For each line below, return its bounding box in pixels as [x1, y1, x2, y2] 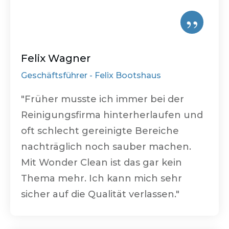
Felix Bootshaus [95, 70, 161, 80]
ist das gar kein [108, 156, 182, 168]
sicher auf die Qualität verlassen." [21, 188, 179, 200]
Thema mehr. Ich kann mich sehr [21, 172, 182, 184]
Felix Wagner [21, 52, 90, 64]
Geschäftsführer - [21, 70, 95, 80]
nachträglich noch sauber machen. [21, 141, 191, 152]
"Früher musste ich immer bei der [21, 93, 184, 105]
